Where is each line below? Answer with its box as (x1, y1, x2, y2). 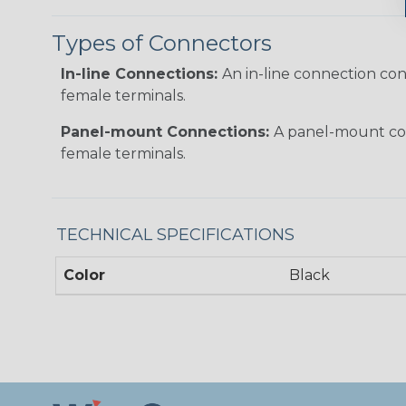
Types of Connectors (52, 29, 272, 56)
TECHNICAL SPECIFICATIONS (56, 224, 295, 245)
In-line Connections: (61, 64, 222, 82)
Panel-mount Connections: (61, 122, 274, 140)
